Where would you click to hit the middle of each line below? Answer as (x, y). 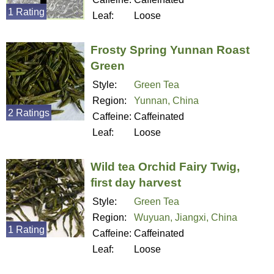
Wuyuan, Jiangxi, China (186, 217)
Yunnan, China (166, 100)
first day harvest (136, 182)
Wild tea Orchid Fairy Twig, (165, 166)
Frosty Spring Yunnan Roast (170, 50)
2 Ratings (29, 113)
